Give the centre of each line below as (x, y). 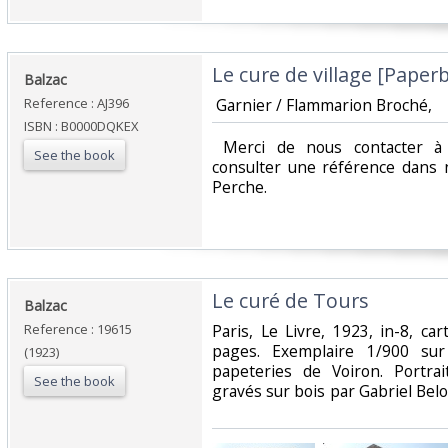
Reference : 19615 (78, 329)
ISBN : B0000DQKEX (81, 126)
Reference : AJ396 (76, 103)
